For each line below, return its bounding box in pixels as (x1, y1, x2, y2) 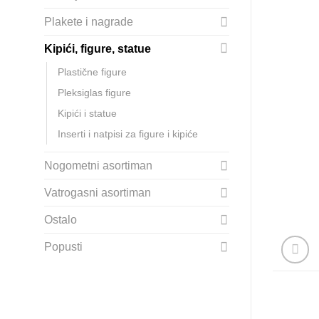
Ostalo (44, 213, 77, 226)
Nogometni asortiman (44, 159, 152, 172)
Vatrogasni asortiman (44, 186, 151, 199)
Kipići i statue (58, 107, 117, 119)
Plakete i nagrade (44, 15, 133, 28)
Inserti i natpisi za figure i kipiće (58, 127, 198, 140)
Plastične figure (58, 66, 127, 78)
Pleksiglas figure (58, 86, 131, 98)
